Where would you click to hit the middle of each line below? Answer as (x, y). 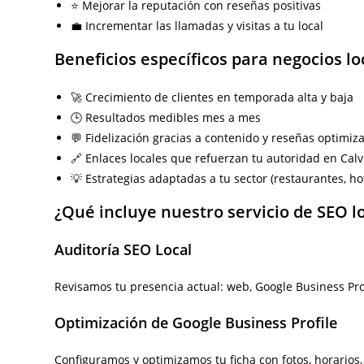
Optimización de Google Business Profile (196, 323)
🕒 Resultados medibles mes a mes (166, 117)
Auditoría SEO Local (123, 249)
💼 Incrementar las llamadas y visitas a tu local (197, 26)
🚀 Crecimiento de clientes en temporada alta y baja (212, 97)
